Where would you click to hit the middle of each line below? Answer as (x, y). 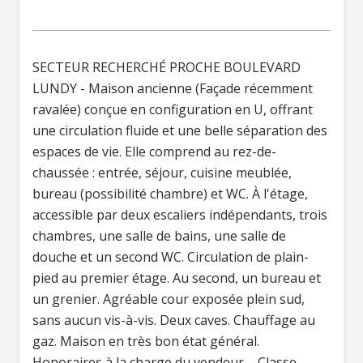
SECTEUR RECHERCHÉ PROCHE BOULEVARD (167, 67)
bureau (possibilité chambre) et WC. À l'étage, (170, 194)
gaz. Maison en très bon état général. (146, 341)
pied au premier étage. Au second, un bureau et (177, 278)
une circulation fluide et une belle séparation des (180, 130)
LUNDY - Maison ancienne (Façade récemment (173, 88)
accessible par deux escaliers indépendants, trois (180, 215)
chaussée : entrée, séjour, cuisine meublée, (162, 173)
